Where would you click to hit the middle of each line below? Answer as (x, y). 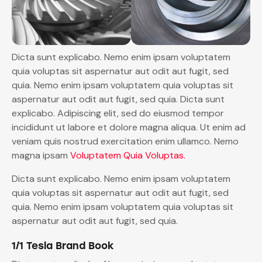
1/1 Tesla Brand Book (63, 246)
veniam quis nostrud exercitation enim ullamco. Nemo (125, 142)
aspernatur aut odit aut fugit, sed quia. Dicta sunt (118, 99)
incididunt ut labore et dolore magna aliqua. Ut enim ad (129, 127)
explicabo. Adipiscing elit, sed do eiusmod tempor (118, 113)
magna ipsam (41, 156)
